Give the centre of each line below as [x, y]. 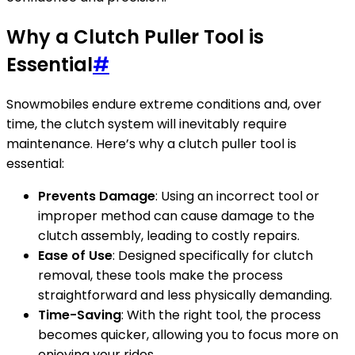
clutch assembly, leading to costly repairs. [169, 236]
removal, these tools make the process [160, 275]
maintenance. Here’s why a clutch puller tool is [151, 144]
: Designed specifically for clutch [213, 256]
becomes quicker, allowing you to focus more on [188, 335]
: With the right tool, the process [221, 315]
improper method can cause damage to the [176, 216]
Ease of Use [75, 256]
